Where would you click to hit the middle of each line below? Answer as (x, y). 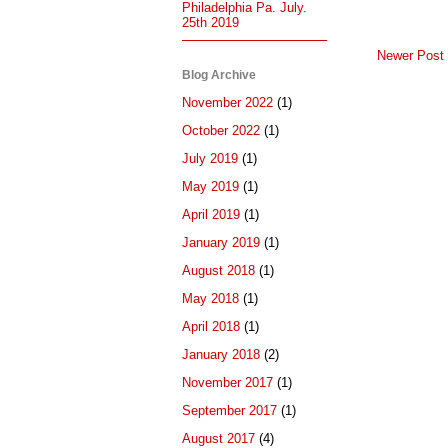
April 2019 (211, 215)
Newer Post (410, 55)
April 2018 (211, 327)
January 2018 (221, 355)
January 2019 (221, 243)
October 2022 (221, 131)
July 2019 (210, 159)
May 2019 (210, 187)
